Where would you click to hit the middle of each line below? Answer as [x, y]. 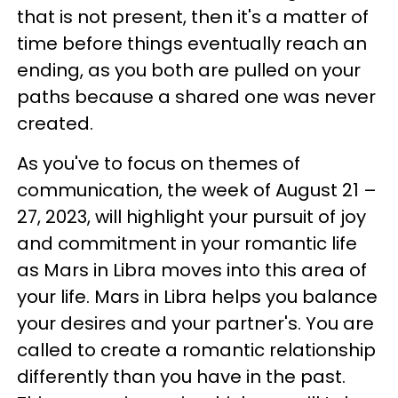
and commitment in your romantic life [187, 243]
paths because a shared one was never [196, 97]
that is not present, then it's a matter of [193, 17]
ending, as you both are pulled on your [189, 70]
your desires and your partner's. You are [195, 323]
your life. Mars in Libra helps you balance [197, 297]
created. [60, 123]
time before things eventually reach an [192, 44]
